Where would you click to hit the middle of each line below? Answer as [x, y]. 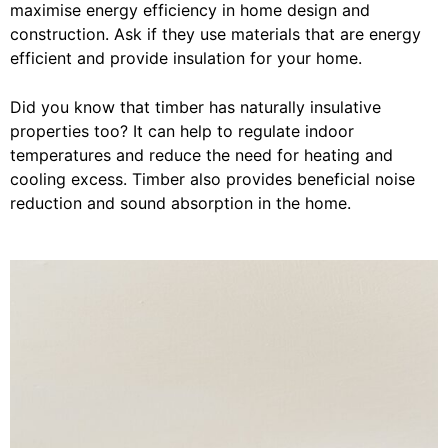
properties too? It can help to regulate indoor [182, 131]
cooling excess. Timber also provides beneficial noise [212, 179]
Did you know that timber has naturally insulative [195, 107]
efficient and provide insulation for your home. [186, 58]
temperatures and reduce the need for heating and [201, 155]
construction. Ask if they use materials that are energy [215, 34]
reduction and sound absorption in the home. [180, 203]
